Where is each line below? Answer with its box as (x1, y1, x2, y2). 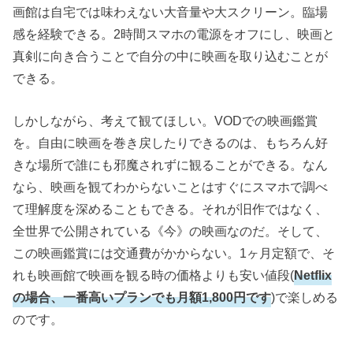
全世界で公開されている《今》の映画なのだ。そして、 (13, 224, 329, 239)
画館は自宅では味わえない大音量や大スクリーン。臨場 (13, 4, 329, 19)
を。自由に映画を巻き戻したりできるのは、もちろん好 (13, 136, 329, 150)
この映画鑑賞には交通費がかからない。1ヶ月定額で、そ (13, 246, 336, 261)
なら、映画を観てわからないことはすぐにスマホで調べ (13, 180, 329, 195)
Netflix (294, 268, 333, 283)
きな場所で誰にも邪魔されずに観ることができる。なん (13, 158, 329, 173)
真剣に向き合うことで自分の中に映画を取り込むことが (13, 48, 329, 63)
